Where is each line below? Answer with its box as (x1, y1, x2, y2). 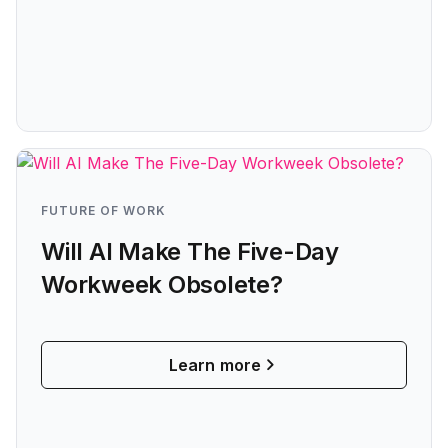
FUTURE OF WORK (41, 202, 166, 218)
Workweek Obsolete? (41, 269, 283, 299)
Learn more (169, 354, 261, 375)
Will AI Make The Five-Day (41, 236, 339, 266)
